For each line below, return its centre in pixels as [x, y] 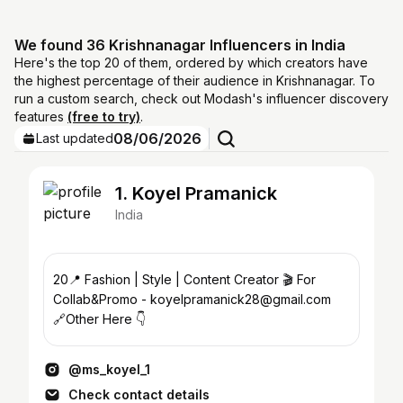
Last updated [75, 138]
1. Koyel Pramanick [196, 193]
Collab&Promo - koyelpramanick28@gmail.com [192, 299]
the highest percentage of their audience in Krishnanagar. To [195, 81]
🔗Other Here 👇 [99, 319]
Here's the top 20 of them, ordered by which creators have [191, 63]
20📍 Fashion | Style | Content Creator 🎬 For [184, 279]
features [41, 116]
